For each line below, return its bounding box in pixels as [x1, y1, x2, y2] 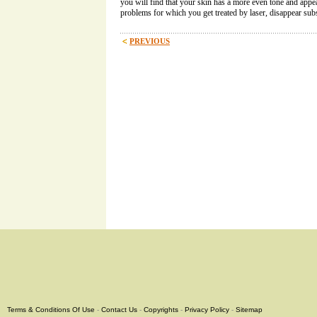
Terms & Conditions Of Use [7, 306, 95, 313]
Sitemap [236, 306, 263, 313]
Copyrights [144, 306, 178, 313]
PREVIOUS [129, 37, 170, 45]
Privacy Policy [185, 306, 229, 313]
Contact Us [101, 306, 137, 313]
